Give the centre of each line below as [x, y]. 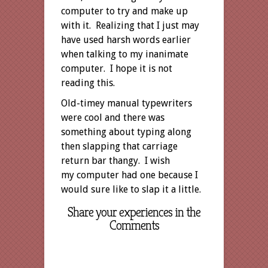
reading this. [88, 83]
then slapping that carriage [119, 146]
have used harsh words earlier [126, 39]
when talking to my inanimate [125, 54]
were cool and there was [113, 117]
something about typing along [126, 132]
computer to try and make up [124, 11]
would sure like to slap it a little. [131, 189]
